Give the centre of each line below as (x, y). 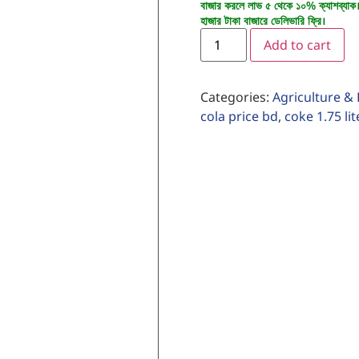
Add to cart (298, 44)
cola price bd (239, 116)
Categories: (236, 97)
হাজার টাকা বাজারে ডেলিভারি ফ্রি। (263, 20)
